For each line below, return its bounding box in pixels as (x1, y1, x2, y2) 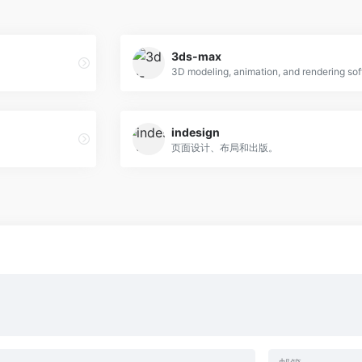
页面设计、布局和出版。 (171, 141, 278, 154)
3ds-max (171, 48, 221, 63)
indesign (171, 124, 220, 139)
